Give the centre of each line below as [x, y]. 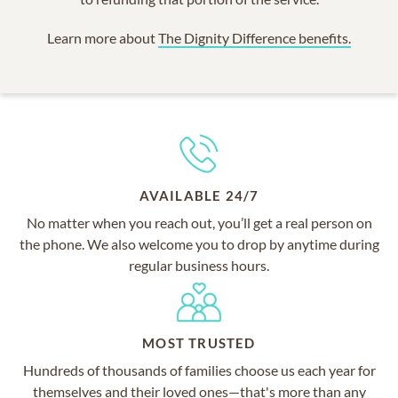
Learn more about [103, 37]
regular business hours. [199, 265]
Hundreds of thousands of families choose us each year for [199, 370]
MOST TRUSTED [199, 342]
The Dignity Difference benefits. [255, 37]
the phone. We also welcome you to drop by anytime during [199, 243]
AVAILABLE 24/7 [199, 195]
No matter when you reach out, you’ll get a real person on [199, 222]
